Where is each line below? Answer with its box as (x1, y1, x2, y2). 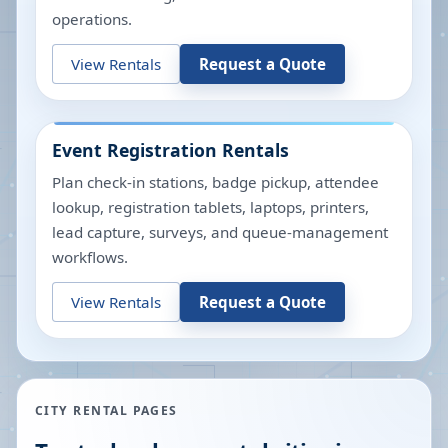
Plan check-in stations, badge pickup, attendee (52, 172, 379, 192)
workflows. (52, 247, 128, 267)
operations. (52, 9, 132, 29)
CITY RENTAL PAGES (35, 402, 178, 419)
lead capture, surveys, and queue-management (52, 222, 388, 242)
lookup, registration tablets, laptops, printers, (52, 197, 369, 217)
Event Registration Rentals (52, 138, 289, 162)
